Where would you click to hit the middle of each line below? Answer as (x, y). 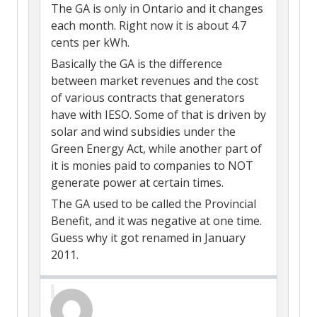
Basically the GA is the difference (137, 63)
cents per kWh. (90, 42)
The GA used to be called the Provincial (154, 203)
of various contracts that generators (148, 97)
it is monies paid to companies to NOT (152, 165)
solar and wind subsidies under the (143, 131)
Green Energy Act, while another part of (156, 148)
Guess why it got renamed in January (148, 237)
